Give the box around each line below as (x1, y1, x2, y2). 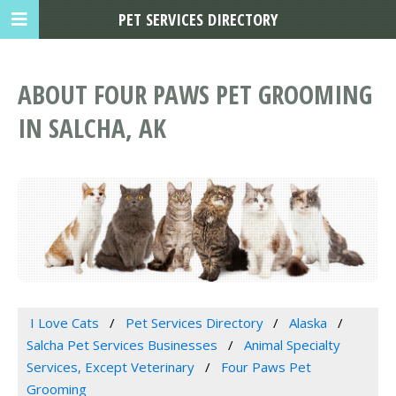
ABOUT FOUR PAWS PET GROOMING (18, 77, 372, 112)
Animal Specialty (243, 336, 340, 354)
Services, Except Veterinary (27, 358, 194, 377)
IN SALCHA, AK (18, 110, 166, 146)
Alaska (289, 314, 328, 332)
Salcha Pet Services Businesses (27, 336, 217, 354)
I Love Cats (29, 314, 99, 332)
